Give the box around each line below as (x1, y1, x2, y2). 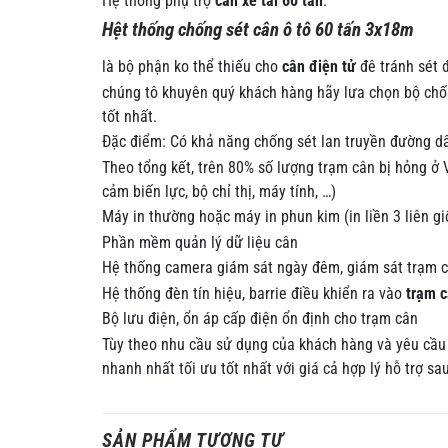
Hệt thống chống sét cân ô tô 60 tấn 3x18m (102, 18, 414, 42)
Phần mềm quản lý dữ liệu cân (102, 233, 298, 252)
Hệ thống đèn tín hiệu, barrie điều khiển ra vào (102, 284, 402, 303)
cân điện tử (282, 58, 356, 77)
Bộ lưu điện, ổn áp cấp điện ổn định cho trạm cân (102, 310, 418, 329)
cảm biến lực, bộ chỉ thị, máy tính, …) (102, 182, 336, 201)
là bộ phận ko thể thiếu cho (102, 58, 282, 77)
